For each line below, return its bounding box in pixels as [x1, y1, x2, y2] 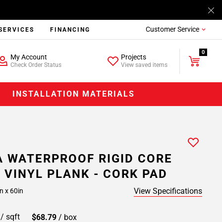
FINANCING [50, 26, 91, 33]
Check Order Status [10, 61, 61, 68]
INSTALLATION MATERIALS [12, 89, 135, 99]
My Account [10, 53, 47, 61]
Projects [121, 53, 147, 61]
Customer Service [145, 25, 199, 33]
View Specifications [134, 186, 202, 196]
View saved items [121, 61, 168, 68]
